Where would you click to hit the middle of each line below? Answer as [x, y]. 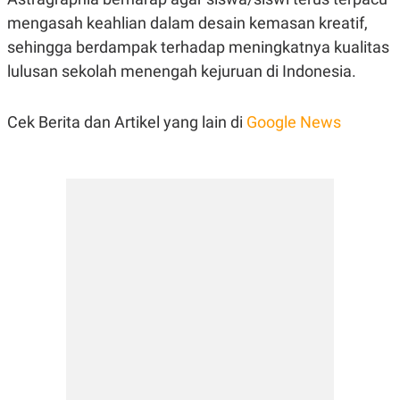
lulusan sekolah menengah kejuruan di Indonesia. [182, 71]
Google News [294, 121]
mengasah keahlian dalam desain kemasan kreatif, [187, 22]
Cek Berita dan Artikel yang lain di [127, 121]
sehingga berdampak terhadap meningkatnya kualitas [198, 46]
